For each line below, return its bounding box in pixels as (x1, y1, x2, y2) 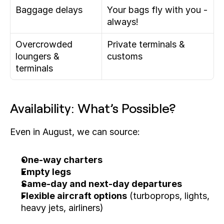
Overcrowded (15, 39, 72, 49)
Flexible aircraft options (21, 190, 127, 201)
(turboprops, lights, (127, 190, 209, 201)
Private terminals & (107, 39, 185, 49)
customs (107, 51, 142, 61)
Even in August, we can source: (10, 126, 140, 137)
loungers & (15, 51, 59, 61)
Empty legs (21, 166, 71, 177)
